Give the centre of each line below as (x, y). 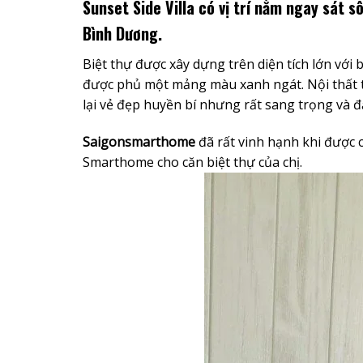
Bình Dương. (122, 34)
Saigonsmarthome (139, 141)
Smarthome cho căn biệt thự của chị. (192, 162)
